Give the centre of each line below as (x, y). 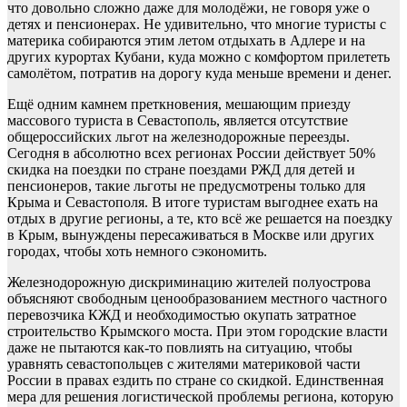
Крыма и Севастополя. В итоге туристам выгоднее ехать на (193, 203)
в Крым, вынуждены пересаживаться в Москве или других (191, 235)
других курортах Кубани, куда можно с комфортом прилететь (199, 57)
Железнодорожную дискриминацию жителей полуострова (189, 283)
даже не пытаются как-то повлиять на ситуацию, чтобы (180, 348)
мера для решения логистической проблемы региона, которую (200, 397)
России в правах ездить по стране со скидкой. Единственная (195, 381)
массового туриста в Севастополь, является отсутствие (178, 121)
